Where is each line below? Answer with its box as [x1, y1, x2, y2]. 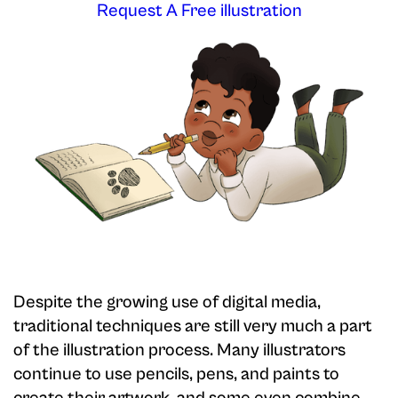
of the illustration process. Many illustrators [13, 340, 346, 362]
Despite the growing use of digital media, [13, 292, 321, 314]
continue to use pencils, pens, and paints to [13, 364, 339, 386]
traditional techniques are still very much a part [13, 316, 372, 338]
